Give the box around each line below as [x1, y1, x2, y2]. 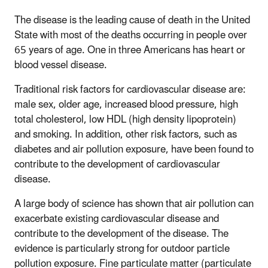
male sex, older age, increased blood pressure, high [14, 93, 238, 115]
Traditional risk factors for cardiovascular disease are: [14, 78, 246, 100]
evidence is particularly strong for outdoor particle [14, 237, 230, 260]
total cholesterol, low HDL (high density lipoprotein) [14, 108, 236, 130]
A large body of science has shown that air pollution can [14, 193, 254, 215]
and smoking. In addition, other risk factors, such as [14, 123, 237, 145]
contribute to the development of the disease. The [14, 223, 229, 245]
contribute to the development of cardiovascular [14, 153, 220, 175]
